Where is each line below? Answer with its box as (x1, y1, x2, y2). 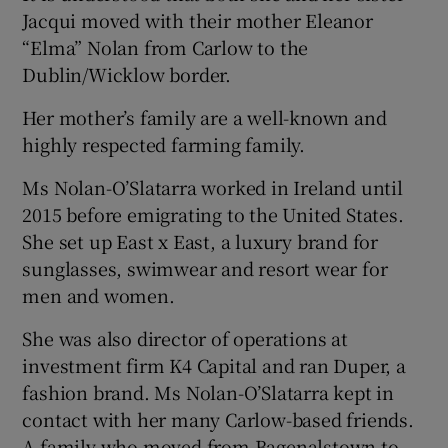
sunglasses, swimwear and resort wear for (22, 255, 388, 282)
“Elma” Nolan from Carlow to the (22, 34, 309, 61)
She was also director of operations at (22, 325, 348, 352)
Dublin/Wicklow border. (22, 61, 232, 88)
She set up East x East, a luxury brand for (22, 228, 379, 255)
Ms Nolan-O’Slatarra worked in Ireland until (22, 174, 403, 201)
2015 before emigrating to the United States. (22, 201, 404, 228)
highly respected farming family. (22, 131, 306, 158)
